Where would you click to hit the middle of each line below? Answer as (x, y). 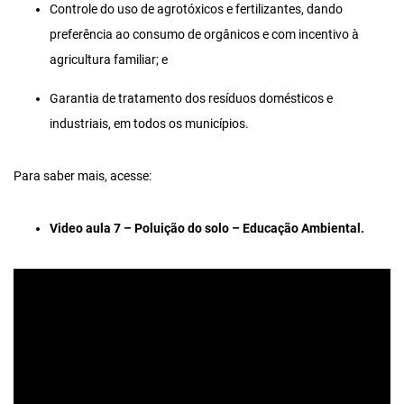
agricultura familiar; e (109, 60)
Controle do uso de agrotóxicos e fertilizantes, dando (196, 10)
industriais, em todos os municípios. (149, 124)
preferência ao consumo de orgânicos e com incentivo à (204, 35)
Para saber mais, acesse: (83, 177)
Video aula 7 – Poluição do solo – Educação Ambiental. (207, 229)
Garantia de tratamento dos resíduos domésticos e (191, 99)
